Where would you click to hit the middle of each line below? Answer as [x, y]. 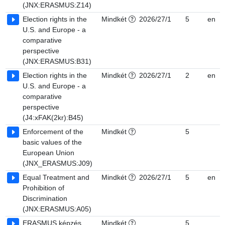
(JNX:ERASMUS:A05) [57, 209]
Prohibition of [43, 188]
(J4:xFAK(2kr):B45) [53, 118]
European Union [48, 153]
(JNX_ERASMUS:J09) [58, 163]
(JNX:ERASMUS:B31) [57, 61]
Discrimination [45, 198]
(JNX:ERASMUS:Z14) [57, 5]
